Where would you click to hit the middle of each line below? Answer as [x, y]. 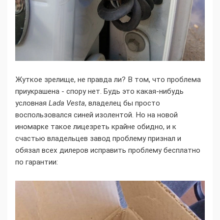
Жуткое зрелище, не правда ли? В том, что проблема [108, 79]
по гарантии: [37, 162]
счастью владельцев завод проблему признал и [98, 138]
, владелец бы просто [123, 103]
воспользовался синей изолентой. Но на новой [96, 115]
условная [32, 103]
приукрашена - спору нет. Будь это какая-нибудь [99, 91]
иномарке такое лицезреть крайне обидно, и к [96, 126]
